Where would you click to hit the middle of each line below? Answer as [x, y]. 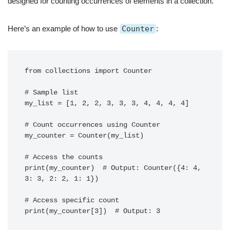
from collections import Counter [88, 71]
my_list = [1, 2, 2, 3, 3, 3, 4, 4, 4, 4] [107, 103]
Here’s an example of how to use [64, 28]
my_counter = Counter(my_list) [84, 136]
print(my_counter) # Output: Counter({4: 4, [113, 168]
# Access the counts [64, 157]
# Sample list [51, 93]
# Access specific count [72, 200]
